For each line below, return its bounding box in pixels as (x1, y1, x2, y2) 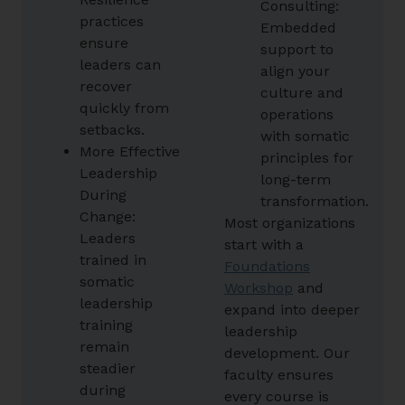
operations (260, 105, 334, 123)
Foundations (224, 257, 310, 275)
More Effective (80, 142, 180, 160)
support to (260, 40, 334, 58)
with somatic (260, 127, 350, 145)
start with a (224, 235, 304, 253)
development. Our (224, 344, 350, 362)
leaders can (80, 55, 161, 73)
